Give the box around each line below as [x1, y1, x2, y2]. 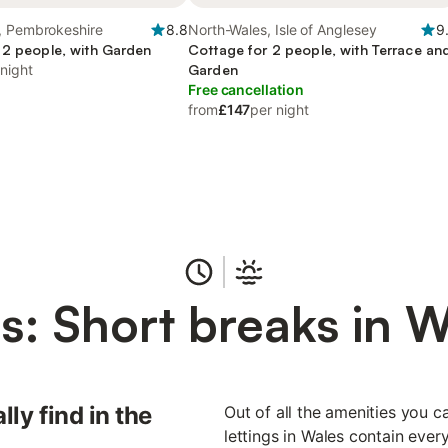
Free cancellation [188, 81, 304, 98]
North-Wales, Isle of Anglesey [188, 21, 378, 38]
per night [250, 101, 309, 118]
